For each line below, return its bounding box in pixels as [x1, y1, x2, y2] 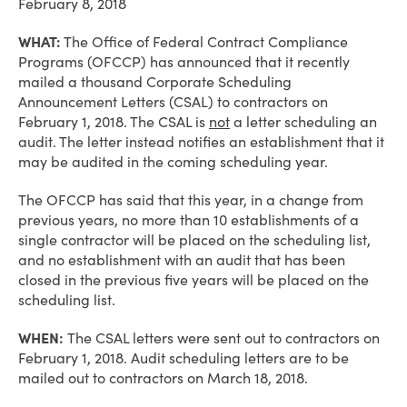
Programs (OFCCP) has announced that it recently [18, 53, 350, 71]
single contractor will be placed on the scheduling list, [18, 231, 371, 249]
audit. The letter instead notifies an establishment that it [18, 133, 384, 151]
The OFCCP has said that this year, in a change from [18, 191, 363, 209]
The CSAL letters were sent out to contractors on [67, 329, 380, 347]
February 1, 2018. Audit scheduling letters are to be [18, 349, 349, 367]
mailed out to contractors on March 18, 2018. [18, 369, 308, 387]
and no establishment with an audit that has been [18, 251, 345, 269]
